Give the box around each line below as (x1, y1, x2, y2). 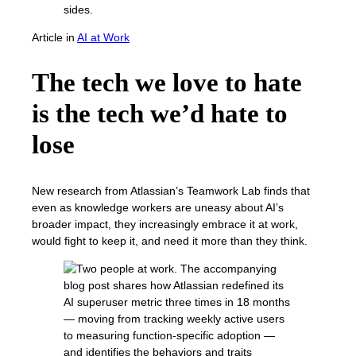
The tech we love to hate (32, 68, 302, 98)
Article (32, 31, 63, 44)
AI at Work (77, 31, 130, 44)
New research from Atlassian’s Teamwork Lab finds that (32, 184, 310, 197)
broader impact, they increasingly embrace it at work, (32, 217, 298, 230)
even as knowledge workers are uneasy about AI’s (32, 200, 284, 214)
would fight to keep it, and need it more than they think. (32, 234, 308, 247)
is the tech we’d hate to (32, 99, 288, 129)
